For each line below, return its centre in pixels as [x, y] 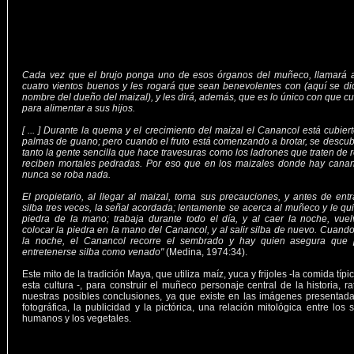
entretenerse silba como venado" [93, 252]
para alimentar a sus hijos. [79, 108]
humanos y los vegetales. [77, 318]
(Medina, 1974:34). [205, 252]
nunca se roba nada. [66, 175]
